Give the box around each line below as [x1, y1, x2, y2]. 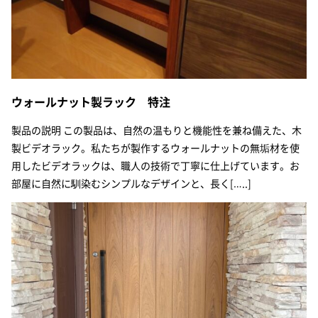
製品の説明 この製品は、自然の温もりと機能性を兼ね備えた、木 [11, 123, 302, 138]
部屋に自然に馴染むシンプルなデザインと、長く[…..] [11, 176, 251, 191]
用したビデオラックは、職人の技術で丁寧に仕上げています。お [11, 158, 300, 173]
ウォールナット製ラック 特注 [11, 93, 170, 111]
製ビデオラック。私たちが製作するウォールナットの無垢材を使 [11, 141, 300, 155]
